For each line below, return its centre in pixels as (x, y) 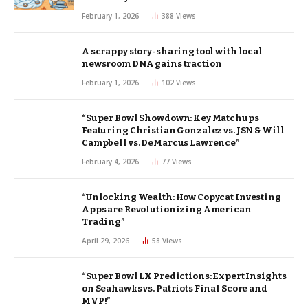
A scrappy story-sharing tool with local (172, 52)
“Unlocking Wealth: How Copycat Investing (181, 197)
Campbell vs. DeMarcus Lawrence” (161, 143)
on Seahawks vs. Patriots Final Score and (175, 289)
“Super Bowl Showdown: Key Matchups (170, 118)
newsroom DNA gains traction (152, 64)
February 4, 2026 (110, 162)
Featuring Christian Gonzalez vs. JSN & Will (183, 131)
